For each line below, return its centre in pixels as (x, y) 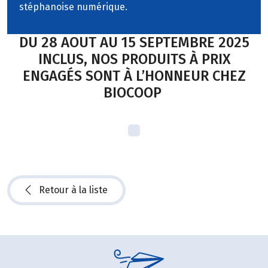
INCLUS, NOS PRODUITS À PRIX (134, 59)
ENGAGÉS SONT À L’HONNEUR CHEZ (134, 76)
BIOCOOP (134, 92)
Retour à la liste (73, 190)
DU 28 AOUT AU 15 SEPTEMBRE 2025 (134, 42)
